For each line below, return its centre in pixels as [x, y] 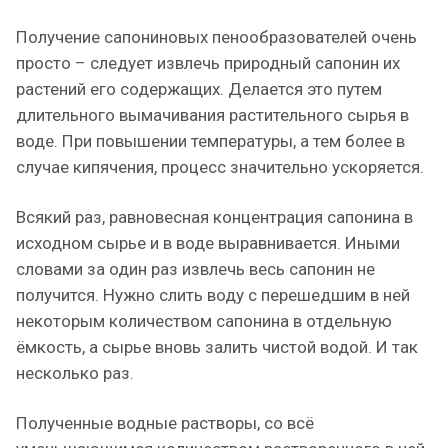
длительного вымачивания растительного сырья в [212, 115]
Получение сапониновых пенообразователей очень [216, 37]
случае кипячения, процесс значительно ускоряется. [220, 167]
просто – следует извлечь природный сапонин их [208, 63]
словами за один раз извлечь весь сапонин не [195, 269]
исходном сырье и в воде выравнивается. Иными [208, 243]
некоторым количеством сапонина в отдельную [204, 321]
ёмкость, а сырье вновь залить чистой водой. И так [217, 347]
